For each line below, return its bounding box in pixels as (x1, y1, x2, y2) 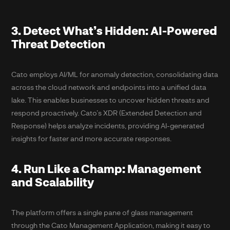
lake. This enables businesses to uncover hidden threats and (11, 94, 210, 105)
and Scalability (11, 174, 94, 190)
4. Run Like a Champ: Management (11, 160, 202, 177)
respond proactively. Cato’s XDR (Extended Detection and (11, 107, 202, 118)
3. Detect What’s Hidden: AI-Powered (11, 22, 218, 39)
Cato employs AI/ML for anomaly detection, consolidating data (11, 69, 219, 79)
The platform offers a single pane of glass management (11, 207, 194, 218)
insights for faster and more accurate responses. (11, 133, 172, 143)
